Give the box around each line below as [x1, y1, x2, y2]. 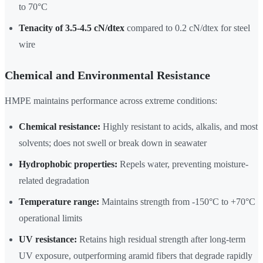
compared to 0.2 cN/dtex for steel [124, 23, 250, 33]
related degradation [19, 176, 89, 186]
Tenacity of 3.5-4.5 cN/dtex [19, 23, 124, 33]
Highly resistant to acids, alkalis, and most [100, 122, 258, 132]
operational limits [19, 213, 82, 224]
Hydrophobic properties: [19, 159, 117, 170]
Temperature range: [19, 197, 99, 207]
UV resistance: [19, 234, 77, 245]
